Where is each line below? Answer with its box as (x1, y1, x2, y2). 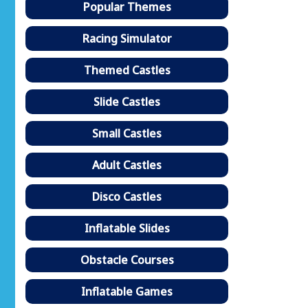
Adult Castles (92, 157, 162, 173)
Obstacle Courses (80, 252, 174, 267)
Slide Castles (93, 93, 160, 109)
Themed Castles (83, 62, 170, 78)
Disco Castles (92, 188, 162, 204)
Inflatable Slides (84, 220, 170, 236)
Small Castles (92, 125, 162, 141)
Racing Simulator (82, 30, 172, 46)
